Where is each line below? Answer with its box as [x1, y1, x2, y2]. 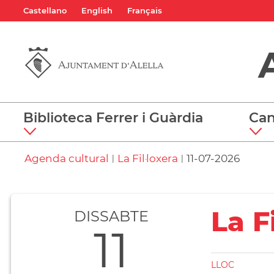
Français [127, 5, 162, 15]
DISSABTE [73, 207, 149, 225]
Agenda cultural [24, 152, 109, 165]
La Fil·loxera [117, 152, 178, 165]
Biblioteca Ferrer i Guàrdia [23, 109, 203, 126]
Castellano [23, 5, 67, 15]
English [81, 5, 113, 15]
